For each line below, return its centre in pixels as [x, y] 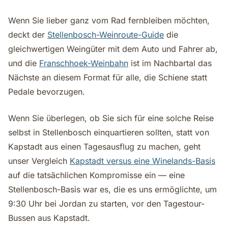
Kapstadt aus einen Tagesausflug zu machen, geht [104, 147]
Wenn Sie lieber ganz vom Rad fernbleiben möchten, [109, 20]
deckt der [28, 35]
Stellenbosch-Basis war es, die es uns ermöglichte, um [112, 189]
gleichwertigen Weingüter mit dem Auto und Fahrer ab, [113, 49]
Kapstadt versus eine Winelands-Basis [142, 161]
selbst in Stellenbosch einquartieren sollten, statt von [109, 132]
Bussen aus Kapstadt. [49, 218]
